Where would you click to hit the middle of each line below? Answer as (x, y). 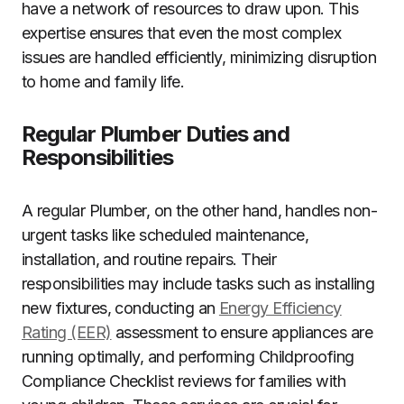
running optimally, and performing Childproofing (188, 357)
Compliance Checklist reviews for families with (184, 381)
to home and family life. (103, 82)
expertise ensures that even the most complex (182, 33)
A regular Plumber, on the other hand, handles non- (199, 211)
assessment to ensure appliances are (242, 332)
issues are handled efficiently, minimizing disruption (199, 57)
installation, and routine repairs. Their (149, 259)
